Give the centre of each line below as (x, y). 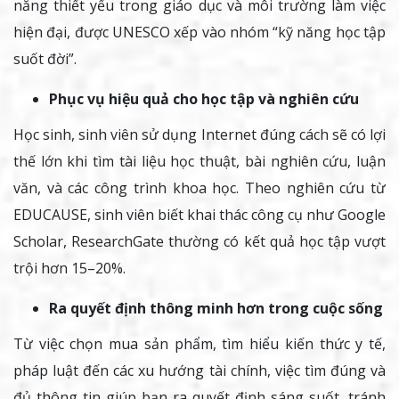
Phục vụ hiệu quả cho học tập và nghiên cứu (204, 99)
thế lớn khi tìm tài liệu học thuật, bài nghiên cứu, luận (199, 162)
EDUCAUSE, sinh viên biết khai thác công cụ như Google (199, 215)
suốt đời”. (45, 59)
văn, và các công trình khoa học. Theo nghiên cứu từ (199, 188)
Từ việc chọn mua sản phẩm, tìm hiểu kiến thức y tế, (199, 344)
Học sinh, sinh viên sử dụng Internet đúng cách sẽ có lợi (199, 135)
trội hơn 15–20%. (69, 269)
